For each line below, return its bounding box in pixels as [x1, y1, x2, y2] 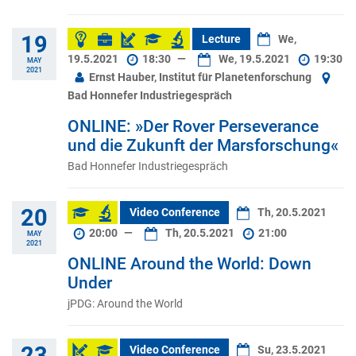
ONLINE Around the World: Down [68, 253, 311, 273]
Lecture [201, 32, 241, 46]
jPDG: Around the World [68, 296, 183, 310]
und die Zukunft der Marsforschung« [68, 135, 339, 155]
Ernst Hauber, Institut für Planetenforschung [87, 71, 315, 85]
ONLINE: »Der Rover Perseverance [68, 116, 319, 136]
